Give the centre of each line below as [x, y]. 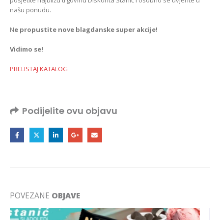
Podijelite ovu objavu [70, 110]
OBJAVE [66, 196]
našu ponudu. [30, 10]
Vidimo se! [27, 49]
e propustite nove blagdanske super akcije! [86, 29]
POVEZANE [31, 196]
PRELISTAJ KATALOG [39, 69]
